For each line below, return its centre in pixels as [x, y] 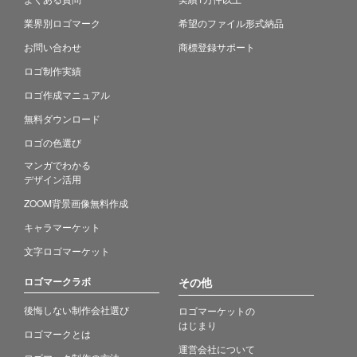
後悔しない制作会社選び [76, 309]
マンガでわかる [57, 164]
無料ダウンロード [62, 118]
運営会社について [217, 348]
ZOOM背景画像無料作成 [76, 202]
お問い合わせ [53, 46]
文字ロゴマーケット [67, 250]
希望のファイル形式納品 [231, 22]
